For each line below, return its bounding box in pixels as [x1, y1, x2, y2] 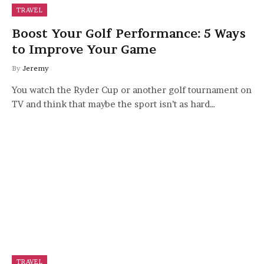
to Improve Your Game [12, 42, 156, 57]
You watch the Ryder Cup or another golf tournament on [12, 84, 252, 95]
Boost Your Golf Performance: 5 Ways [12, 27, 246, 41]
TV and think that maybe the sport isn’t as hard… [12, 98, 216, 110]
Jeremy [22, 64, 49, 72]
